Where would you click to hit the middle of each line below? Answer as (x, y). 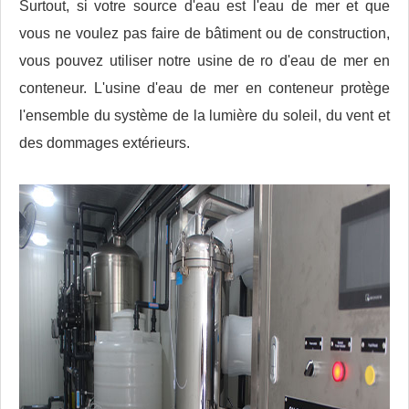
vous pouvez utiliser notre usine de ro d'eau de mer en (204, 61)
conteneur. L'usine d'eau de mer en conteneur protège (204, 89)
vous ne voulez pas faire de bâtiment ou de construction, (204, 34)
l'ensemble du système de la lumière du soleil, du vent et (204, 116)
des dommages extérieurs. (105, 143)
